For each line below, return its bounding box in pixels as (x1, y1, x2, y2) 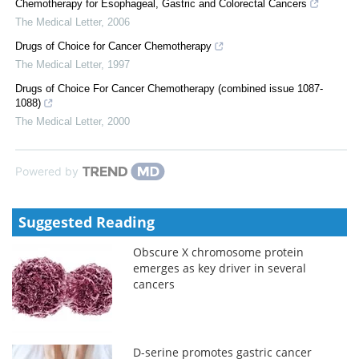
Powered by (15, 163, 79, 178)
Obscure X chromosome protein (133, 244, 305, 260)
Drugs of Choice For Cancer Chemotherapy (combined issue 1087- (15, 82, 323, 95)
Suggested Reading (18, 212, 155, 232)
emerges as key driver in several (133, 260, 307, 276)
